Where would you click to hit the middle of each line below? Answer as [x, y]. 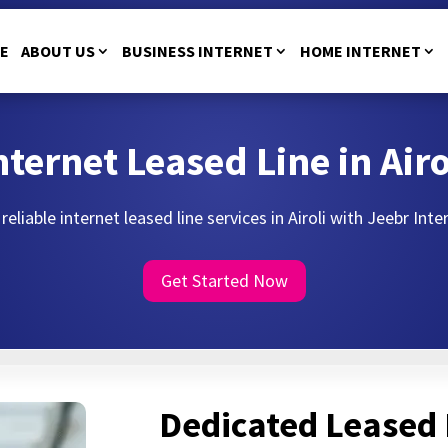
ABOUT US [57, 51]
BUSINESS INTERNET [197, 51]
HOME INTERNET [360, 51]
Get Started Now [224, 280]
